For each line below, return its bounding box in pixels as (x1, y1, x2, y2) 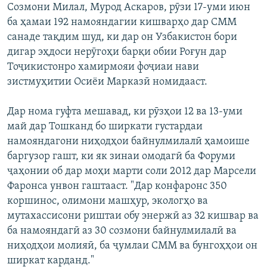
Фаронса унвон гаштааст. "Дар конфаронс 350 (7, 181, 227, 193)
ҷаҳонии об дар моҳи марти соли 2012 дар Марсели (7, 166, 256, 178)
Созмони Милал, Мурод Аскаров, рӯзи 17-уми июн (7, 2, 250, 14)
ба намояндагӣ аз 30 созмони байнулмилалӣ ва (7, 225, 237, 237)
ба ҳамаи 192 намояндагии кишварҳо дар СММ (7, 17, 237, 29)
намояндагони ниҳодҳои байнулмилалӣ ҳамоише (7, 136, 250, 148)
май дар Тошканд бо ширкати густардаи (7, 121, 203, 133)
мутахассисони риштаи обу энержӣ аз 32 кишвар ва (7, 210, 259, 222)
